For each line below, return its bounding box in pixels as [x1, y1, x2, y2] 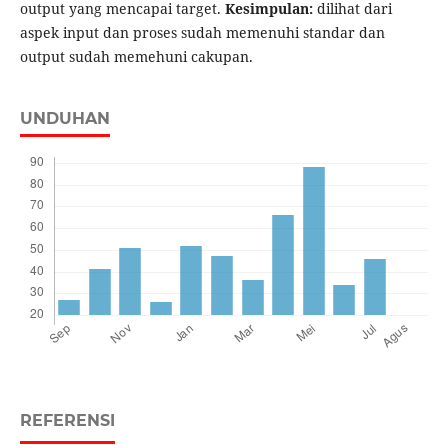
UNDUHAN [19, 109, 110, 129]
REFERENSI [19, 411, 115, 431]
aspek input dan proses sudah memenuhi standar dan [19, 23, 385, 43]
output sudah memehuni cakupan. [19, 47, 253, 67]
